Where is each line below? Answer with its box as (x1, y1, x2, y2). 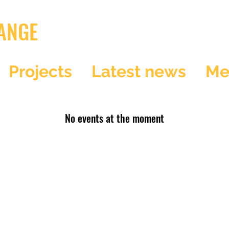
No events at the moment (65, 110, 164, 126)
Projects (9, 62, 72, 81)
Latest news (91, 62, 186, 81)
